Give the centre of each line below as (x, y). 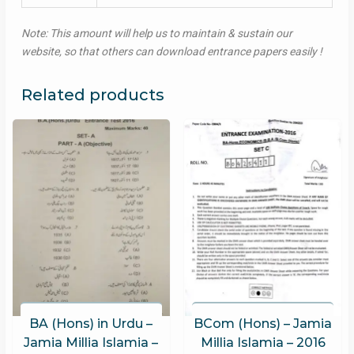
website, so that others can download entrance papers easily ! (171, 52)
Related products (92, 95)
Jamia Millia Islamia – (91, 342)
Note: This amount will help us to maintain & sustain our (156, 34)
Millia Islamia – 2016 (263, 342)
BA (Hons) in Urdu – (91, 323)
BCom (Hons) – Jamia (263, 323)
